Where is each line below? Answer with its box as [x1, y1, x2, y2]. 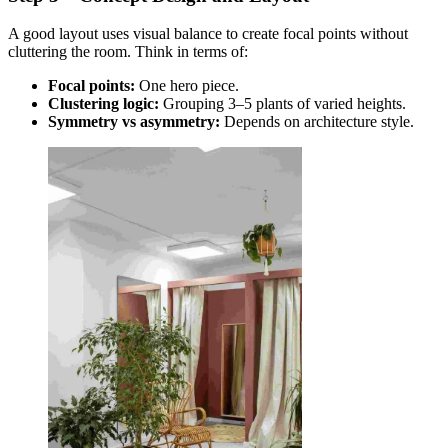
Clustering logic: [48, 95, 159, 113]
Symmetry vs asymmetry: [48, 113, 220, 131]
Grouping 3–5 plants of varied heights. [159, 95, 406, 113]
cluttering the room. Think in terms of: [8, 43, 248, 61]
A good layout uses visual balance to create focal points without [8, 25, 408, 43]
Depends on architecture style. [220, 113, 414, 131]
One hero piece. [135, 77, 239, 95]
